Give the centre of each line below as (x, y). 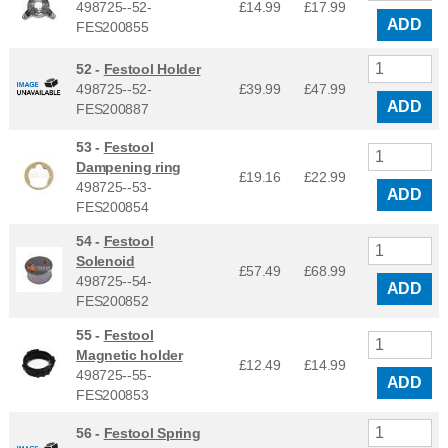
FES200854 (112, 206)
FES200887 (112, 108)
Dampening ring (128, 166)
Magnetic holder (129, 354)
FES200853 (112, 394)
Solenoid (105, 260)
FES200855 (112, 26)
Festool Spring (152, 432)
